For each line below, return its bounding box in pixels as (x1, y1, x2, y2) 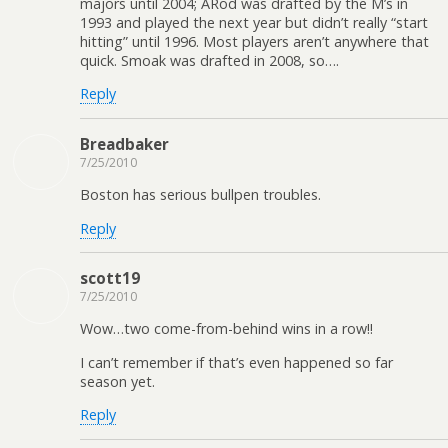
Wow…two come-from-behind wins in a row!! (80, 319, 373, 339)
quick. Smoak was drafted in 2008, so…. (80, 51, 339, 71)
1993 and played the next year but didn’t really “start (80, 13, 428, 33)
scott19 (80, 268, 140, 288)
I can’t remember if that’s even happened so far (80, 352, 393, 372)
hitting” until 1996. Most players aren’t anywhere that (80, 32, 429, 52)
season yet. (80, 371, 155, 391)
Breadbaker (80, 133, 169, 154)
